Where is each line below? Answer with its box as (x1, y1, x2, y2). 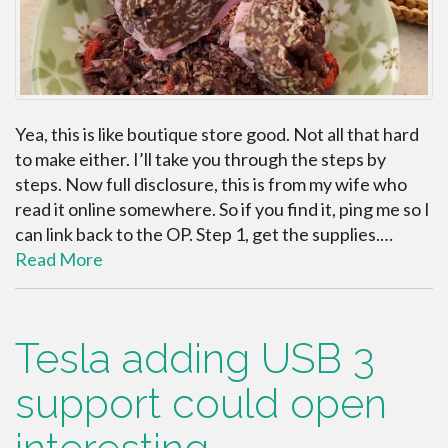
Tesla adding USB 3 (15, 333, 375, 383)
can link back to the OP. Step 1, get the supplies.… (15, 222, 393, 245)
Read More (15, 247, 103, 270)
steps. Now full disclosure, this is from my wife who (15, 172, 407, 195)
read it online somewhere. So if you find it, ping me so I (15, 197, 430, 220)
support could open (15, 378, 387, 428)
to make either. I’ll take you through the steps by (15, 147, 386, 170)
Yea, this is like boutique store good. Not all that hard (15, 122, 419, 145)
